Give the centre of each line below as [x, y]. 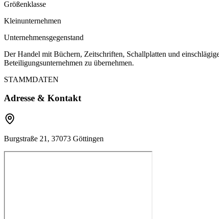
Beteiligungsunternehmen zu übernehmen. [69, 63]
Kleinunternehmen [33, 21]
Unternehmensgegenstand [44, 37]
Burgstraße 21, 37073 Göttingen [54, 139]
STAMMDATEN [31, 79]
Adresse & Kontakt [43, 98]
